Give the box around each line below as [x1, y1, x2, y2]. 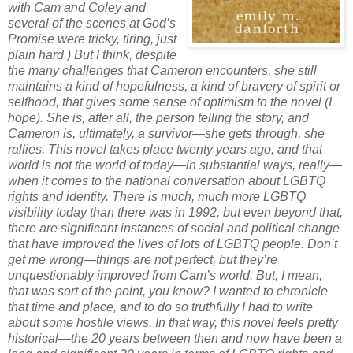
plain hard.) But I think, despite [8, 47, 176, 61]
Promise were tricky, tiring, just [8, 32, 176, 46]
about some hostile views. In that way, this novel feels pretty [8, 315, 338, 329]
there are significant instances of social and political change [8, 221, 340, 235]
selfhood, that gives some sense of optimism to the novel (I [8, 95, 332, 109]
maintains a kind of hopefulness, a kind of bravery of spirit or [8, 79, 340, 93]
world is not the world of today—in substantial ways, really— [8, 158, 342, 172]
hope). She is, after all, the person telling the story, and [8, 110, 309, 124]
